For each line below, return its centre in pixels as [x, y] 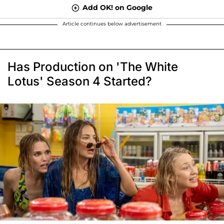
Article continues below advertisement [112, 23]
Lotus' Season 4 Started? [80, 81]
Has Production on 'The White [93, 66]
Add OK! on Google [117, 7]
